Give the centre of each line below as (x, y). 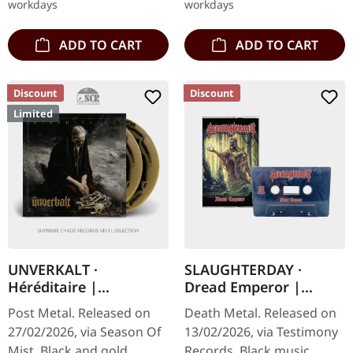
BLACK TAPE (225, 304)
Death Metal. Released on (260, 312)
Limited (33, 113)
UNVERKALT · (53, 269)
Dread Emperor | (243, 286)
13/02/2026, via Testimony (261, 331)
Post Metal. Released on (79, 312)
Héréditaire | (53, 286)
